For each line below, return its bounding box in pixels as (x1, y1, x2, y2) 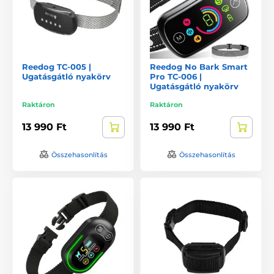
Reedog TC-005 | (22, 61, 91, 72)
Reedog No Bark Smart (150, 61, 248, 72)
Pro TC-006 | (150, 71, 202, 81)
